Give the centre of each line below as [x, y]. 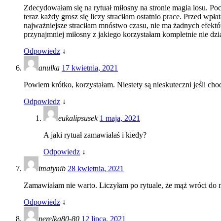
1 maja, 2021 [120, 118]
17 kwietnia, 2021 [90, 68]
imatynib [53, 168]
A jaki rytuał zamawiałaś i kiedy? [95, 135]
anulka [50, 68]
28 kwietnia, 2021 [96, 168]
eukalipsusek [79, 118]
